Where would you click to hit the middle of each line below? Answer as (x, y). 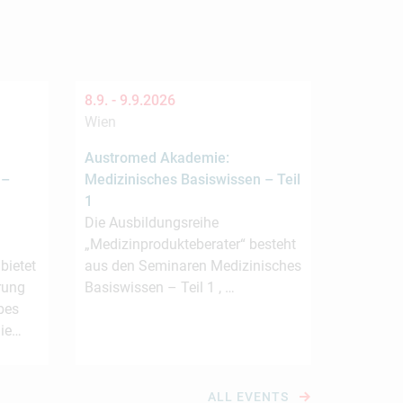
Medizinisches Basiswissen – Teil (192, 179)
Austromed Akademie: (157, 158)
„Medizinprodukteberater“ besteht (190, 244)
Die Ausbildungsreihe (151, 223)
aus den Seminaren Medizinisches (193, 266)
